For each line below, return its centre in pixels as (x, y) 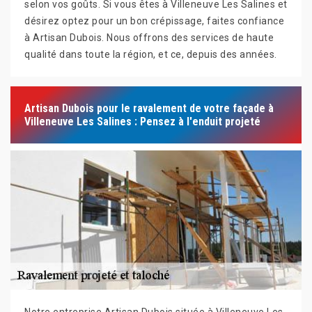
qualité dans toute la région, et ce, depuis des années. (151, 54)
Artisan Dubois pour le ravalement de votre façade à (149, 108)
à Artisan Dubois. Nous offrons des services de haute (149, 38)
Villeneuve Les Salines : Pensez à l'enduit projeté (142, 122)
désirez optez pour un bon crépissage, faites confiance (154, 21)
